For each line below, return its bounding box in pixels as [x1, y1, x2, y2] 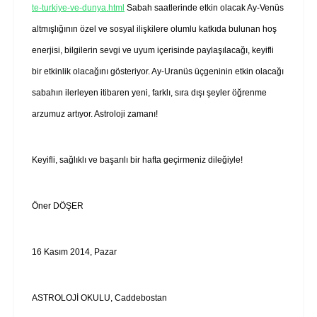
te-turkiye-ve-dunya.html [32, 2, 125, 13]
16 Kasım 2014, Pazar [32, 246, 117, 257]
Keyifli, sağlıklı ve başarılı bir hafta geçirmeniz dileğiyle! [32, 154, 243, 165]
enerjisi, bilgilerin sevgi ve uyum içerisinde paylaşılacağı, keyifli [32, 45, 274, 55]
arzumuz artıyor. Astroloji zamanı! [32, 108, 158, 119]
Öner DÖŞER [32, 200, 83, 211]
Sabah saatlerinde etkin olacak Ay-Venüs [125, 2, 284, 13]
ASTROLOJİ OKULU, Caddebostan [32, 292, 171, 303]
